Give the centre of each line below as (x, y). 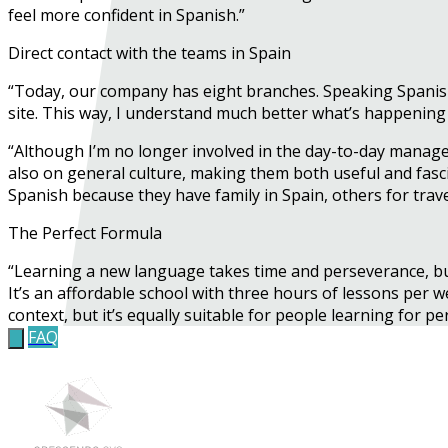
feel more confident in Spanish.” (126, 14)
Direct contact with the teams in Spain (149, 52)
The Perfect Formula (85, 232)
